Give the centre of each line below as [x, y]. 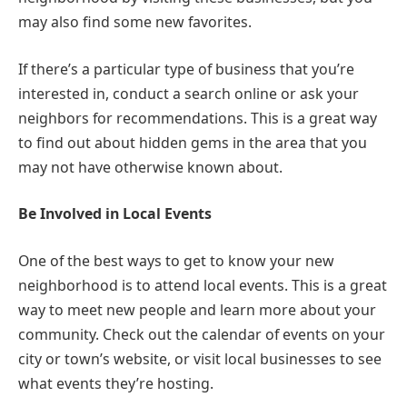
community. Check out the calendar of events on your [202, 334]
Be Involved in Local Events [115, 214]
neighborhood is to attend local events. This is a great [203, 285]
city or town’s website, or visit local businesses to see [200, 358]
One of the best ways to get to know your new [176, 260]
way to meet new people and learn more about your [197, 309]
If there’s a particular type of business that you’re [186, 69]
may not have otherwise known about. [150, 167]
